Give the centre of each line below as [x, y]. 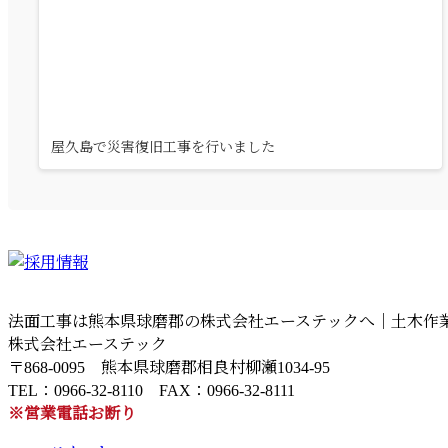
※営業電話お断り [72, 414]
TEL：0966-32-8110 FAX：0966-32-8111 [151, 391]
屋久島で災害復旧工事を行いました [162, 148]
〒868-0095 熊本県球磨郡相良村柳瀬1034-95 [169, 368]
